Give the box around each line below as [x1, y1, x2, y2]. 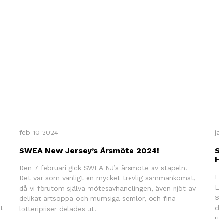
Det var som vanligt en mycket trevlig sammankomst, [19, 174, 196, 182]
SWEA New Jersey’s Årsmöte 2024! [19, 145, 159, 155]
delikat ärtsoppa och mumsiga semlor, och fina [19, 194, 175, 202]
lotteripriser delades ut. [19, 204, 96, 213]
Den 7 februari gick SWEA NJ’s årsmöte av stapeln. [19, 163, 187, 172]
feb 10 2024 [19, 128, 58, 136]
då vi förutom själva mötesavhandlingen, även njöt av [19, 184, 196, 192]
